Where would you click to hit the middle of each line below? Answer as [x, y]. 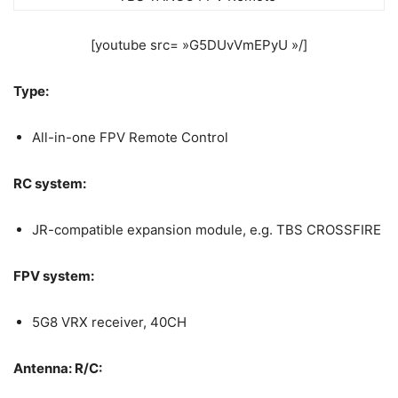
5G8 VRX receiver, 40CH [109, 322]
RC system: [51, 183]
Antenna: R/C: [59, 368]
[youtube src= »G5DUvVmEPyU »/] [199, 45]
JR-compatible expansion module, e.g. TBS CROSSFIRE [207, 230]
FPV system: [55, 276]
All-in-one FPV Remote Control [130, 137]
